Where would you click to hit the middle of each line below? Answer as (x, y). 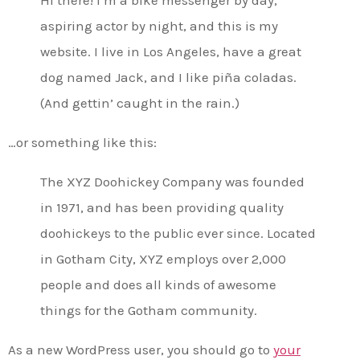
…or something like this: (82, 142)
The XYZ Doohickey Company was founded (172, 181)
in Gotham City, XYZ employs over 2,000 (163, 258)
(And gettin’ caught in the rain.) (140, 102)
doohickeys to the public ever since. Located (178, 233)
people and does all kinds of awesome (158, 284)
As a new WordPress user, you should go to (141, 349)
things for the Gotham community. (149, 310)
